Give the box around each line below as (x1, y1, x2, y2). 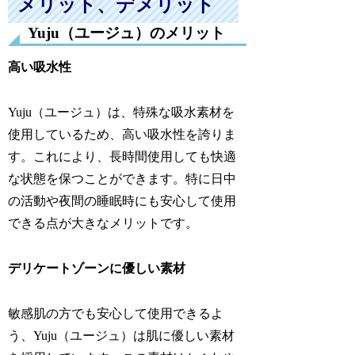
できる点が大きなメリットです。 (8, 216, 199, 231)
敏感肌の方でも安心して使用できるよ (8, 306, 224, 320)
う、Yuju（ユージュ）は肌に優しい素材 (8, 328, 235, 342)
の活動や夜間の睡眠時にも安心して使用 (8, 194, 237, 208)
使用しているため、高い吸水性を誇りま (8, 128, 237, 142)
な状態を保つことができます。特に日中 (8, 172, 237, 186)
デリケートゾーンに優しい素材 (8, 261, 186, 276)
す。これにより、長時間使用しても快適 (8, 150, 237, 164)
